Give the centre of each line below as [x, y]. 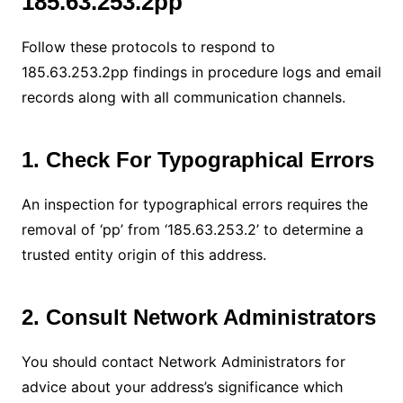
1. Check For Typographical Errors [197, 159]
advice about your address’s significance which [182, 386]
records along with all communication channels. [185, 97]
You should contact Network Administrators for [183, 361]
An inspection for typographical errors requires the [194, 204]
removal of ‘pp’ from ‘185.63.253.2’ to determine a [192, 229]
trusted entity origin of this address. [146, 254]
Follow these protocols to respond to [148, 46]
